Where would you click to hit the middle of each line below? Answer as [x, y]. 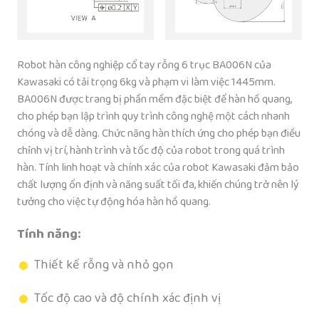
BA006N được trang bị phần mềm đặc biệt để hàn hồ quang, [155, 99]
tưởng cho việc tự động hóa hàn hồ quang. [114, 202]
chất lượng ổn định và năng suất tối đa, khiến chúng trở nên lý [158, 185]
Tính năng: [49, 234]
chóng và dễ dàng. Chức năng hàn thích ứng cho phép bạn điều [159, 134]
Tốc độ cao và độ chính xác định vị [127, 299]
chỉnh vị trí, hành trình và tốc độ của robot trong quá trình [151, 151]
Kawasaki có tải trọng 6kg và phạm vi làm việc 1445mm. [146, 82]
